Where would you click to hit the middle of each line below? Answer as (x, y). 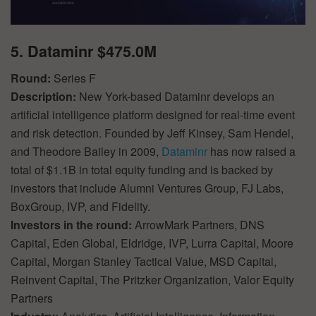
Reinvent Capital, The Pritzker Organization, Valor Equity (152, 280)
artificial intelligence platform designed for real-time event (153, 115)
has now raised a (251, 152)
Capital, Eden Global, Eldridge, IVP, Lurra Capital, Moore (152, 243)
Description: (45, 97)
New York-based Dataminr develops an (177, 97)
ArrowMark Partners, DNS (200, 225)
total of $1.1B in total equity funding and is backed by (142, 170)
